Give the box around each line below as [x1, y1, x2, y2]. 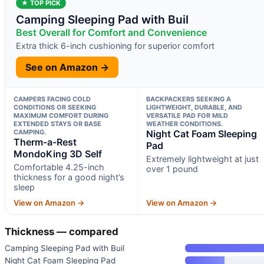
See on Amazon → [25, 61, 109, 74]
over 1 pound [146, 164, 198, 174]
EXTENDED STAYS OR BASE [14, 120, 101, 128]
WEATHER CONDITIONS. [146, 120, 223, 128]
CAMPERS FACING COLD [14, 95, 91, 104]
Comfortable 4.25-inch [14, 162, 104, 173]
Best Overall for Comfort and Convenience [16, 27, 207, 39]
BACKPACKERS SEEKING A [146, 95, 231, 104]
